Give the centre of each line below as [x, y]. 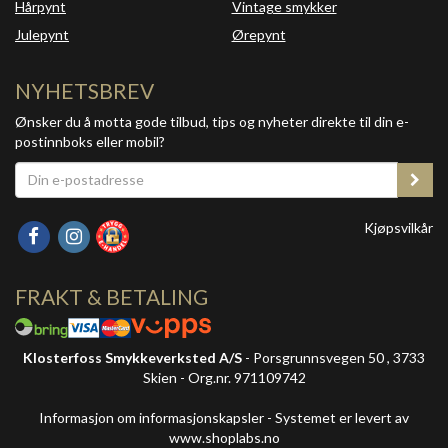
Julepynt [42, 34]
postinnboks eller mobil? [90, 141]
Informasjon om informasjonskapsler [151, 418]
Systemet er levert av [342, 418]
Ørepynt [258, 34]
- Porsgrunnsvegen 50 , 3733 [333, 358]
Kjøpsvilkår [398, 227]
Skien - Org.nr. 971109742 [224, 378]
